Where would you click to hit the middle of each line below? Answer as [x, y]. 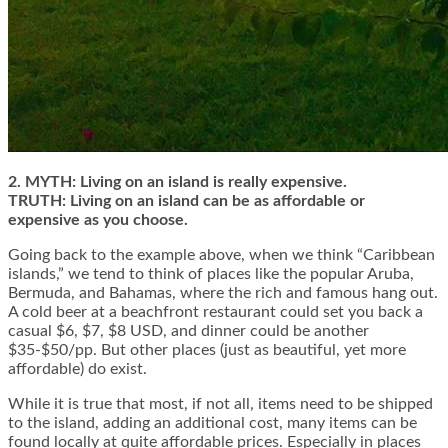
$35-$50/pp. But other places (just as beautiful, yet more [207, 350]
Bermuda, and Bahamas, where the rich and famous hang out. [223, 293]
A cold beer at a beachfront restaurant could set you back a [215, 312]
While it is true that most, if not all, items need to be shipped [220, 404]
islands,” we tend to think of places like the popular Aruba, [211, 274]
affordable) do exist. [77, 369]
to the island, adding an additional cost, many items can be [212, 423]
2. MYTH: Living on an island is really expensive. [177, 182]
